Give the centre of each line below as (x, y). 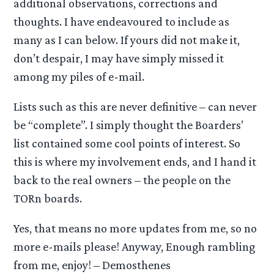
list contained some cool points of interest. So (127, 143)
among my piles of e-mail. (79, 76)
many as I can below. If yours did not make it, (127, 39)
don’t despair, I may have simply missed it (119, 58)
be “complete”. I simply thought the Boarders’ (129, 124)
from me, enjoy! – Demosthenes (92, 265)
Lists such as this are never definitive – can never (135, 106)
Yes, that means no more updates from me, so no (135, 228)
